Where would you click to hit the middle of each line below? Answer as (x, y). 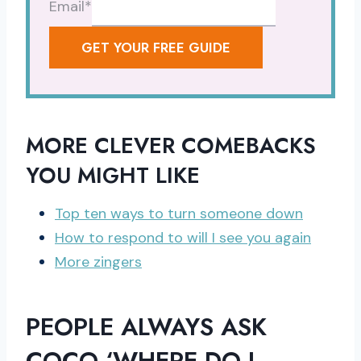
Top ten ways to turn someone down (179, 213)
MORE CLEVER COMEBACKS (171, 146)
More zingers (98, 261)
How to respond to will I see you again (183, 237)
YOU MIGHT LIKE (113, 176)
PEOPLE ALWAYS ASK (146, 326)
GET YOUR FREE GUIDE (156, 47)
